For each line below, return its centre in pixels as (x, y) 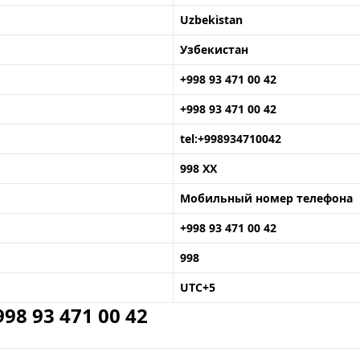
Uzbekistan (211, 20)
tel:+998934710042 (231, 139)
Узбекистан (214, 49)
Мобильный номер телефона (266, 198)
